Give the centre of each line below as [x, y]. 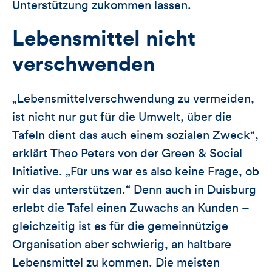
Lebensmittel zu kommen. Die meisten [116, 263]
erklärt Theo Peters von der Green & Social [127, 153]
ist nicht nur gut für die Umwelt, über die [122, 117]
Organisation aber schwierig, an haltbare [122, 244]
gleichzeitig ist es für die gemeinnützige [120, 226]
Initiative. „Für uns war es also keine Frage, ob [136, 172]
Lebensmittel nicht [104, 39]
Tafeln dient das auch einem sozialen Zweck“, [135, 135]
